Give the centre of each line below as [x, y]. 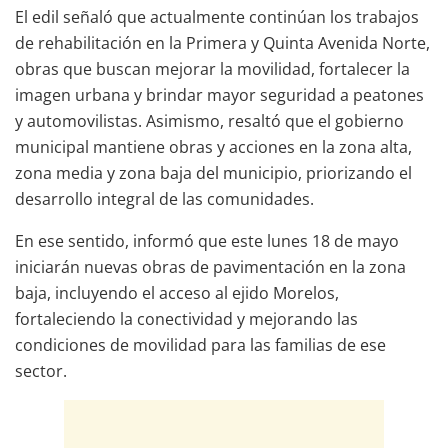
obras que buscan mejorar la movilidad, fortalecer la [212, 69]
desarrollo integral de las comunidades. [164, 199]
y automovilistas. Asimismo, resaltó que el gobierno [209, 121]
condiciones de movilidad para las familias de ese [200, 345]
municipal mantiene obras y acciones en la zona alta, [213, 147]
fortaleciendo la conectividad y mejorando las [186, 319]
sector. [41, 371]
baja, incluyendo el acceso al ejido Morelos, [177, 293]
